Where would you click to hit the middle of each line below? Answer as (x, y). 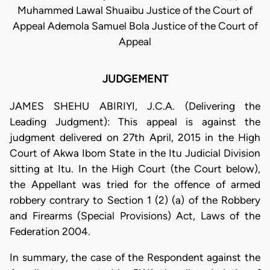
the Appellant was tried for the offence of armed (135, 184)
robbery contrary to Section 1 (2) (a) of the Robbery (135, 200)
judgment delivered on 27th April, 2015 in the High (135, 137)
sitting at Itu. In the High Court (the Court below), (135, 168)
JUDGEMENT (135, 79)
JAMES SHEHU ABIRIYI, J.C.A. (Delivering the (135, 106)
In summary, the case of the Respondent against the (135, 257)
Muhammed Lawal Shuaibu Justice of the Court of (135, 11)
